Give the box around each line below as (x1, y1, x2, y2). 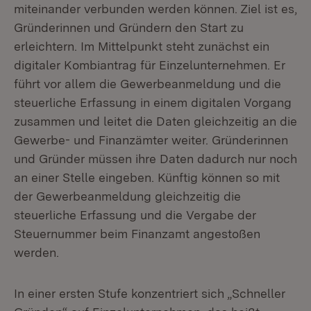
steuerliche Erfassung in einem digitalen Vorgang (14, 95, 292, 110)
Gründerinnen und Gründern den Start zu (14, 20, 244, 35)
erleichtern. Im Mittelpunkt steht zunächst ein (14, 39, 269, 53)
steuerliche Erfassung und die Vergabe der (14, 208, 256, 222)
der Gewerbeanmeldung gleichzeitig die (14, 189, 241, 203)
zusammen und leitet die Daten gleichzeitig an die (14, 114, 297, 128)
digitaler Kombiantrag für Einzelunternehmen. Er (14, 58, 285, 72)
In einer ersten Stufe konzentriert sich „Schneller (14, 286, 285, 301)
